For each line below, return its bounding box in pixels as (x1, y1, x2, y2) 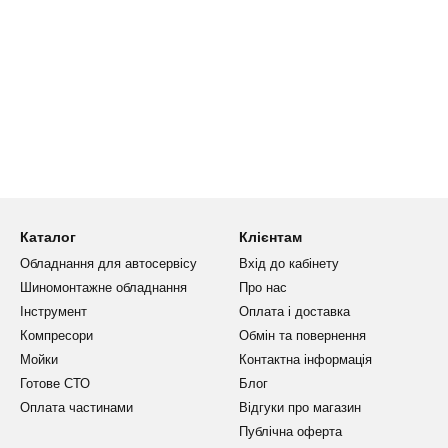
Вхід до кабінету (239, 256, 339, 271)
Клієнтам (239, 229, 302, 245)
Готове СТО (20, 376, 90, 391)
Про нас (239, 280, 287, 295)
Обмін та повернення (239, 328, 366, 343)
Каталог (20, 229, 76, 245)
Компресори (20, 328, 93, 343)
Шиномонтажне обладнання (20, 280, 187, 295)
